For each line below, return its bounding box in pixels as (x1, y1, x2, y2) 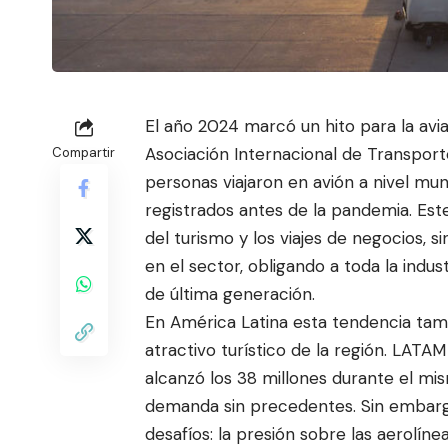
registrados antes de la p (145, 198, 342, 221)
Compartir (52, 143, 115, 161)
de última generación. (145, 282, 315, 305)
